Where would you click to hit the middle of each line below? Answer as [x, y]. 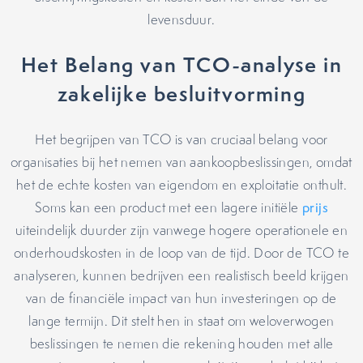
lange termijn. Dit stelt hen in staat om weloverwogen [181, 321]
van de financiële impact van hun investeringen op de [181, 298]
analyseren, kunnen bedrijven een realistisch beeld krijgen [181, 275]
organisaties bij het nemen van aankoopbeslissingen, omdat [181, 162]
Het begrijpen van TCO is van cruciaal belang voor [181, 139]
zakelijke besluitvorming [181, 94]
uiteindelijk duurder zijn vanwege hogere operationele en [181, 230]
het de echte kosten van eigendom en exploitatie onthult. [181, 185]
